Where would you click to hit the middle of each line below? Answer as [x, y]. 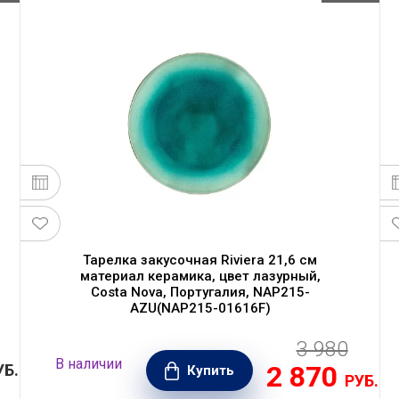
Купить [211, 370]
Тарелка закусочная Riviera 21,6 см [200, 260]
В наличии [89, 363]
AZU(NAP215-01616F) [200, 308]
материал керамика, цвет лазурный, [200, 276]
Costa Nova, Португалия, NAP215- [200, 292]
